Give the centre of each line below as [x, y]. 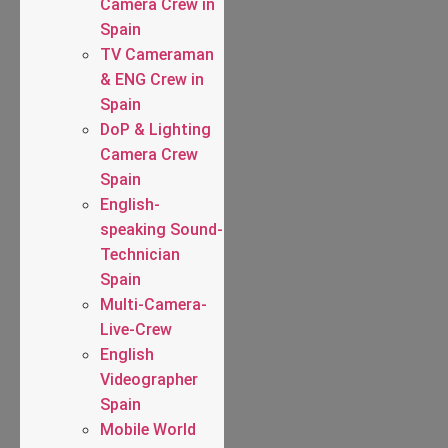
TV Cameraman [157, 54]
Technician [140, 254]
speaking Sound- [161, 229]
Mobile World [148, 429]
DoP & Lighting [155, 129]
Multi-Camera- [153, 304]
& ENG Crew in [152, 79]
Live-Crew [136, 329]
